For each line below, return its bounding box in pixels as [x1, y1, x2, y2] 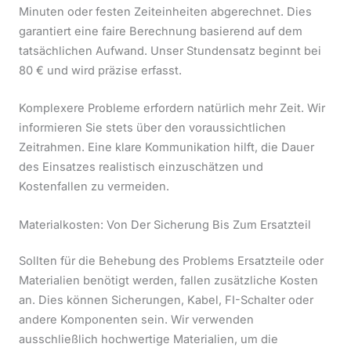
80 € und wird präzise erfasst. [19, 63, 182, 78]
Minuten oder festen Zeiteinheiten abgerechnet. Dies [19, 4, 312, 19]
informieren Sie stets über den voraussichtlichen [19, 121, 286, 136]
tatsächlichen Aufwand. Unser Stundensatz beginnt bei [19, 43, 321, 58]
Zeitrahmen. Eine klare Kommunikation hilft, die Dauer [19, 140, 314, 155]
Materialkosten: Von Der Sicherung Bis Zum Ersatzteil [19, 217, 311, 232]
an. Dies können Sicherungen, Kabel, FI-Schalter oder [19, 293, 313, 308]
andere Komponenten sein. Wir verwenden [19, 313, 254, 327]
